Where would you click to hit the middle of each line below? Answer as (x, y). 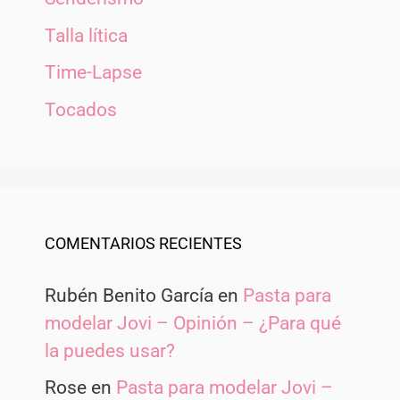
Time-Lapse (93, 73)
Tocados (81, 109)
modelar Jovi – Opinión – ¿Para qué (193, 323)
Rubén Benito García (129, 295)
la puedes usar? (110, 350)
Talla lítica (86, 35)
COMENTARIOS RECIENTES (143, 243)
